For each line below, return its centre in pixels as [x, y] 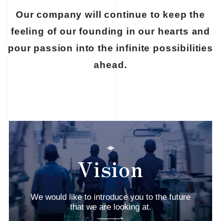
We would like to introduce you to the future [110, 197]
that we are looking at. [110, 207]
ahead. [110, 65]
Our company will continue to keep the [110, 15]
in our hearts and [168, 32]
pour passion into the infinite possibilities [110, 48]
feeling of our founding [68, 32]
